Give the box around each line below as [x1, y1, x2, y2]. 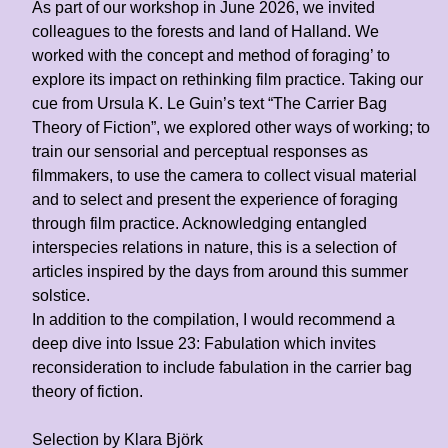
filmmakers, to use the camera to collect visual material [32, 166, 417, 184]
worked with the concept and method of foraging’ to [32, 46, 390, 64]
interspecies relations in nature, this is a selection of [32, 238, 396, 256]
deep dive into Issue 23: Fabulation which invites [32, 334, 376, 352]
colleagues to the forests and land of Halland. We [32, 22, 379, 40]
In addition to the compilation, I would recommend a [32, 310, 395, 328]
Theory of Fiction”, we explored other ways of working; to [32, 118, 430, 136]
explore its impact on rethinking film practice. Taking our [32, 70, 423, 88]
